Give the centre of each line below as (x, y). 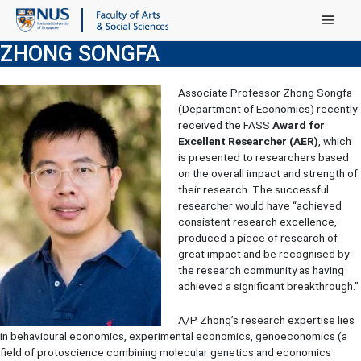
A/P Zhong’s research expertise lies (266, 320)
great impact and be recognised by (263, 253)
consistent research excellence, (257, 221)
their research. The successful (253, 189)
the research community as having (261, 270)
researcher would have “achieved (259, 205)
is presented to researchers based (263, 157)
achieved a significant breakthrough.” (268, 286)
